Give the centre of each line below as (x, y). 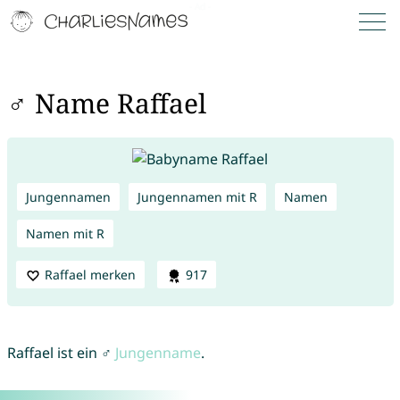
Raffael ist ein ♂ (61, 353)
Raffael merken (90, 274)
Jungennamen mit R (197, 196)
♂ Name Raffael (106, 104)
